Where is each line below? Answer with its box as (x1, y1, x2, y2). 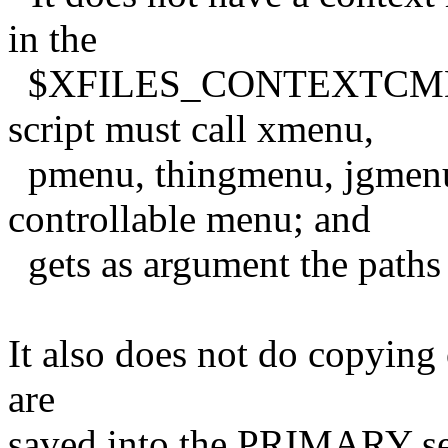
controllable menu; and (8, 196, 371, 240)
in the (8, 16, 97, 60)
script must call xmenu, (8, 106, 374, 150)
